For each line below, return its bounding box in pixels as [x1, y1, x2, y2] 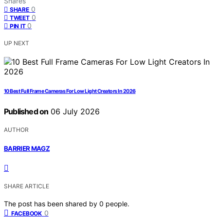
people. [106, 199, 129, 208]
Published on [4, 107, 49, 117]
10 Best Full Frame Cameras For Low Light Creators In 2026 [4, 88, 136, 95]
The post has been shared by [4, 199, 99, 208]
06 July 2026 [48, 107, 100, 117]
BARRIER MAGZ [4, 144, 50, 152]
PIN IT [10, 22, 26, 30]
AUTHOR [4, 126, 29, 134]
